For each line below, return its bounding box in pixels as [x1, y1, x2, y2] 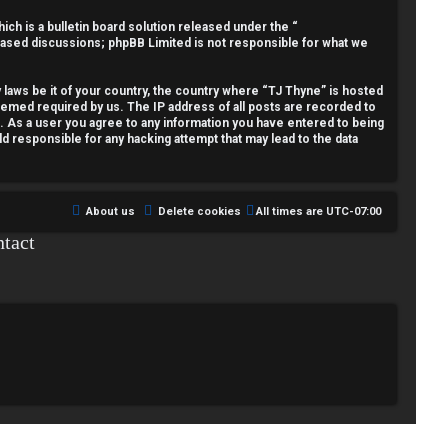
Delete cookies [158, 205, 241, 218]
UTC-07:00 [326, 205, 381, 218]
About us [86, 205, 135, 218]
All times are [256, 205, 326, 218]
